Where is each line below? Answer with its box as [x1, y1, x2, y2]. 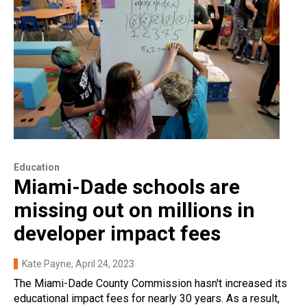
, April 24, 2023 [71, 258, 134, 270]
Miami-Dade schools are [14, 175, 240, 199]
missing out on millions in [14, 198, 255, 223]
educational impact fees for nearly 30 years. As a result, [14, 292, 280, 306]
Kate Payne [22, 258, 71, 270]
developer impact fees [14, 221, 221, 246]
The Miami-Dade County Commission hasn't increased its [14, 277, 287, 291]
